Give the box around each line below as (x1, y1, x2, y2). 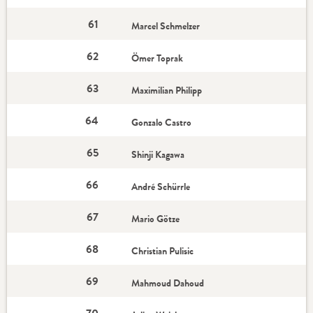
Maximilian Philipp (131, 83, 205, 97)
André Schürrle (131, 180, 193, 194)
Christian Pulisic (131, 244, 196, 258)
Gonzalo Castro (131, 115, 192, 129)
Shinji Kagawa (131, 147, 185, 161)
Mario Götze (131, 212, 182, 226)
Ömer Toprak (131, 51, 186, 65)
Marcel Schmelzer (131, 19, 203, 33)
